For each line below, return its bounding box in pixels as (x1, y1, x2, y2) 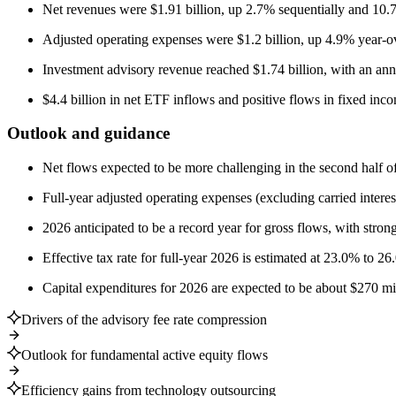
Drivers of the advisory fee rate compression (21, 312, 267, 328)
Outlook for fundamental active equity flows (21, 347, 268, 363)
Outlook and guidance (7, 124, 170, 143)
